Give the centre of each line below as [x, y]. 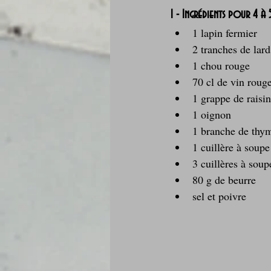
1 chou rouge [221, 66]
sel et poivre [219, 196]
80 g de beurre [224, 180]
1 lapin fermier [225, 33]
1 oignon [212, 115]
